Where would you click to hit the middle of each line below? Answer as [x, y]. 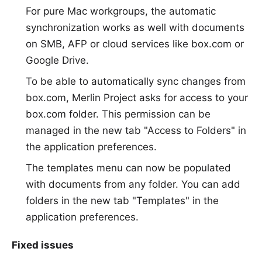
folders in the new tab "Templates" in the [122, 201]
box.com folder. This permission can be [118, 114]
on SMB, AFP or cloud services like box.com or [135, 44]
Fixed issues [43, 245]
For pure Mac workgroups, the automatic [121, 11]
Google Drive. [57, 60]
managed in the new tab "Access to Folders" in [136, 130]
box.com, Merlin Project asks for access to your [137, 98]
